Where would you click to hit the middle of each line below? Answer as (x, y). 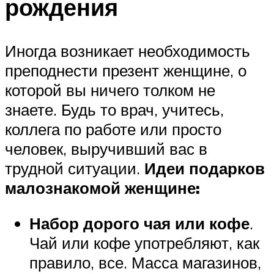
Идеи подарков (205, 168)
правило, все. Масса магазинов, (145, 262)
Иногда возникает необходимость (128, 51)
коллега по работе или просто (113, 129)
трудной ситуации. (75, 168)
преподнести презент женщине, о (126, 71)
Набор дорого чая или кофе (139, 223)
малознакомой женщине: (102, 188)
